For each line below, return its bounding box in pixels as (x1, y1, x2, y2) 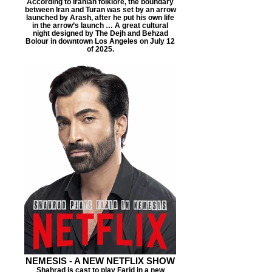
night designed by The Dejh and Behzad (32, 29, 168, 37)
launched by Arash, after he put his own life (26, 13, 174, 21)
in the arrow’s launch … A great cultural (32, 21, 168, 29)
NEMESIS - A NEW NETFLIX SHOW (25, 256, 175, 266)
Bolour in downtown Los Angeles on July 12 (25, 37, 175, 45)
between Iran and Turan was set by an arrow (24, 5, 176, 13)
